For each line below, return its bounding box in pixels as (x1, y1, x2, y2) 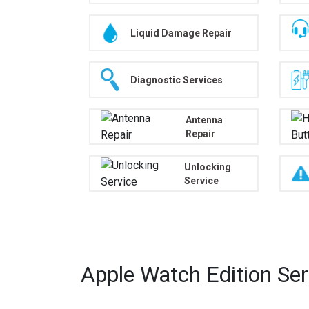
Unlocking (183, 161, 231, 172)
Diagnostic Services (130, 74, 223, 86)
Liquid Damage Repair (130, 27, 232, 39)
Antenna (185, 114, 223, 126)
